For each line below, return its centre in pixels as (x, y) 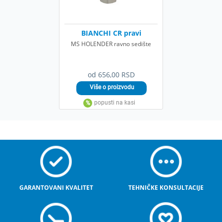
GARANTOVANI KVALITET (56, 187)
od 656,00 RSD (111, 74)
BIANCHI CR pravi (111, 33)
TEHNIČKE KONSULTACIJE (166, 187)
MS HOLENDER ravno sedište (111, 44)
